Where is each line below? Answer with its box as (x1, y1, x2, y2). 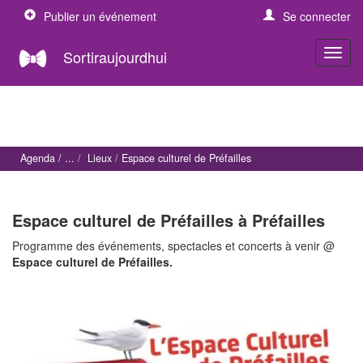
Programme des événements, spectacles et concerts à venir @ (12, 237, 335, 254)
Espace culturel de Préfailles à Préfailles (12, 207, 325, 232)
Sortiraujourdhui (63, 45, 167, 67)
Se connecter (283, 8, 351, 24)
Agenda (20, 151, 55, 166)
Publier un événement (44, 8, 156, 24)
